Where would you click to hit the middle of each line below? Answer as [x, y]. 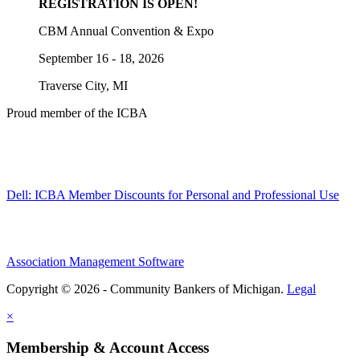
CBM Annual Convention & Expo [126, 31]
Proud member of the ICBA [77, 113]
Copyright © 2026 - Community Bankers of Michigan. [147, 289]
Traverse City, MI [83, 86]
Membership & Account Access [108, 348]
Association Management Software [95, 262]
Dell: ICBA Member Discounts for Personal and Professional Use [173, 195]
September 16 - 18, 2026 [101, 59]
